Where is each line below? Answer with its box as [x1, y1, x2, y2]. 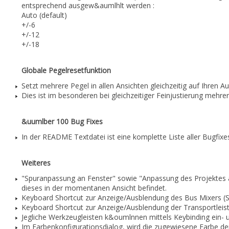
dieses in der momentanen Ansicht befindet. [21, 183, 167, 193]
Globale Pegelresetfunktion [21, 65, 111, 75]
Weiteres [21, 158, 51, 168]
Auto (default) [21, 10, 67, 20]
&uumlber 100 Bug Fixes [21, 117, 103, 126]
